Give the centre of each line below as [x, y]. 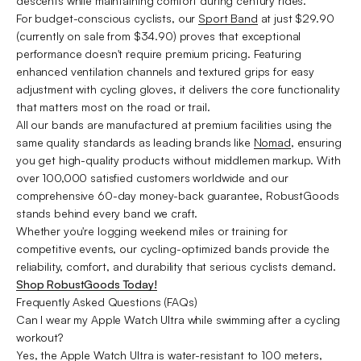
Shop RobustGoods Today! [87, 284]
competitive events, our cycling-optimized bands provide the [173, 248]
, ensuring [316, 142]
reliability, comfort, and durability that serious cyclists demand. [178, 266]
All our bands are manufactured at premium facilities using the [174, 124]
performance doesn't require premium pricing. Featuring [159, 53]
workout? [39, 337]
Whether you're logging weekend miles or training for [152, 230]
